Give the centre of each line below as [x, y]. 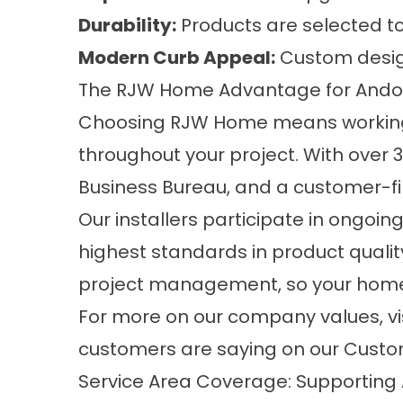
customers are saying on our [211, 349]
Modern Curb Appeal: [177, 58]
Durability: [127, 25]
